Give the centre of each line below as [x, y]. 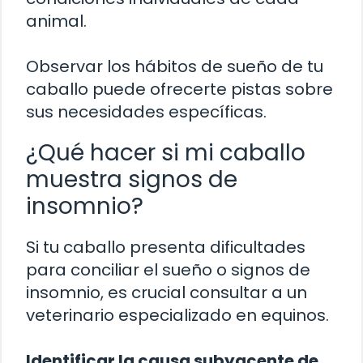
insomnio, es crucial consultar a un [167, 293]
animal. [56, 21]
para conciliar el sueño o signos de [168, 270]
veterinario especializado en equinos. [177, 316]
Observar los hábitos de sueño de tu [175, 67]
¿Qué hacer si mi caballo [166, 153]
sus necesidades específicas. [146, 112]
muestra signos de [132, 180]
